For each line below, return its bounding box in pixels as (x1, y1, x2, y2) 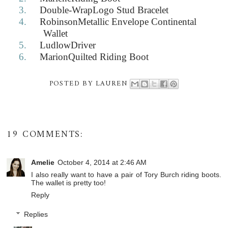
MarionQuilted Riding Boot (40, 51, 149, 62)
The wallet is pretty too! (31, 178, 106, 187)
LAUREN (95, 77, 128, 90)
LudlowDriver (40, 39, 96, 50)
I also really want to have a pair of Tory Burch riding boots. (31, 170, 221, 179)
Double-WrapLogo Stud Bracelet (40, 4, 169, 15)
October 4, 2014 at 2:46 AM (58, 158, 147, 166)
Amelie (31, 158, 55, 166)
